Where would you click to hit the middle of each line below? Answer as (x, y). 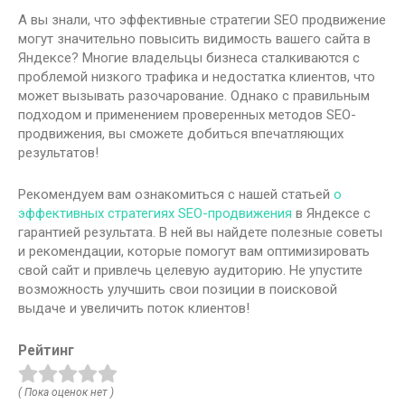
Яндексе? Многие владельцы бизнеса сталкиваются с (189, 57)
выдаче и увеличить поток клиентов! (134, 308)
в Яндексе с (331, 213)
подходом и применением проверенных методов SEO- (187, 114)
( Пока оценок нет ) (66, 393)
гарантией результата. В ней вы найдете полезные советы (200, 232)
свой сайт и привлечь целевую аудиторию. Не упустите (190, 270)
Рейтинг (46, 350)
